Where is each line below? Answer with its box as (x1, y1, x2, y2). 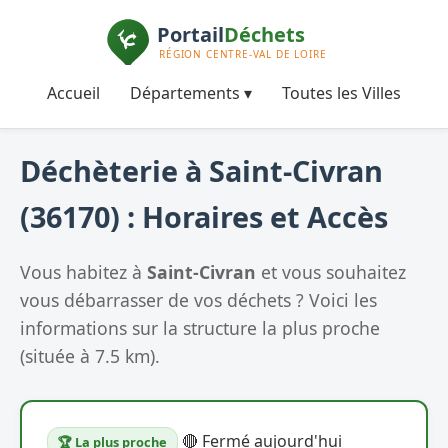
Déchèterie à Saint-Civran (20, 151, 383, 191)
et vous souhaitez (256, 259, 406, 284)
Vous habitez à (20, 259, 147, 284)
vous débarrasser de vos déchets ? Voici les (20, 287, 377, 312)
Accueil (47, 81, 100, 104)
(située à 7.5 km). (20, 343, 160, 368)
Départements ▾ (130, 81, 252, 104)
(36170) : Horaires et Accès (20, 197, 388, 237)
